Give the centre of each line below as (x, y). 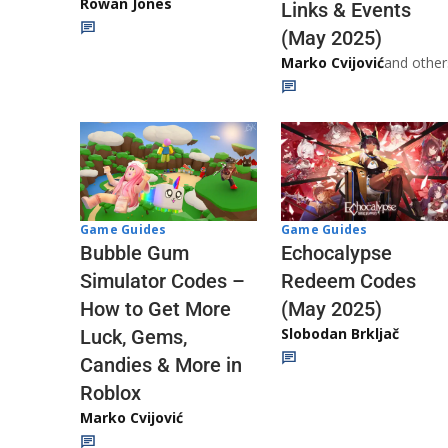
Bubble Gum (134, 253)
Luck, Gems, (133, 337)
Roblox (110, 393)
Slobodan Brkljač (340, 333)
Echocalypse (336, 253)
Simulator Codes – (162, 281)
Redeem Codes (348, 281)
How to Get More (155, 309)
